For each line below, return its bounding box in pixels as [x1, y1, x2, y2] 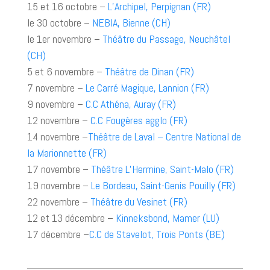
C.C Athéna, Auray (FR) [85, 97, 176, 111]
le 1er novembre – [27, 32, 102, 46]
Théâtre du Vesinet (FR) [87, 195, 187, 209]
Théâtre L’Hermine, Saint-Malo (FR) [90, 162, 234, 176]
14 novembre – [27, 130, 88, 143]
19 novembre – [27, 178, 91, 192]
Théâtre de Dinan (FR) [102, 64, 194, 78]
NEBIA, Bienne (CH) [92, 16, 171, 30]
